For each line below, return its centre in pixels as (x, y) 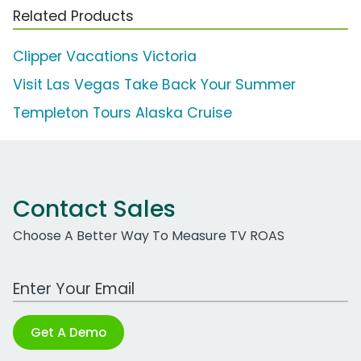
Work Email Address (75, 280)
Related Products (73, 17)
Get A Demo (68, 333)
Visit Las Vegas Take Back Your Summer (154, 85)
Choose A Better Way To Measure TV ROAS (149, 236)
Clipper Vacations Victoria (105, 57)
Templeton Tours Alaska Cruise (122, 113)
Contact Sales (94, 209)
